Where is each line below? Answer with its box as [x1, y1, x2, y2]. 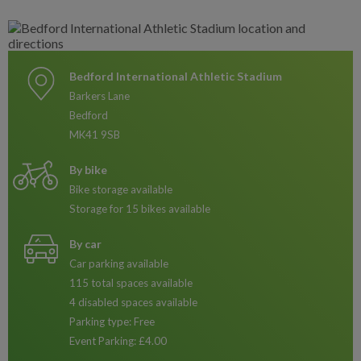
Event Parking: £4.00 [69, 334, 167, 347]
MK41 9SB [69, 128, 120, 141]
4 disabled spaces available [69, 296, 197, 309]
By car [69, 237, 102, 251]
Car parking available [69, 257, 168, 270]
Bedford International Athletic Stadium [69, 69, 282, 83]
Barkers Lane [69, 89, 130, 102]
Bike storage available [69, 183, 172, 196]
